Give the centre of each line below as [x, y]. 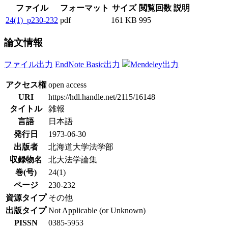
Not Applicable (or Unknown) [97, 210]
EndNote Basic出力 [88, 64]
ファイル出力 [28, 64]
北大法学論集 [73, 159]
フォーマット [84, 8]
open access [67, 84]
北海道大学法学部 [81, 147]
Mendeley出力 [154, 64]
